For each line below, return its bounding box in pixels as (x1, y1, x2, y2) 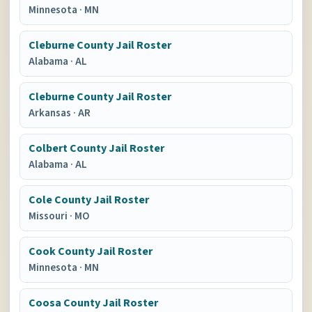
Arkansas (29, 106, 74, 120)
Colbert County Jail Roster (29, 141, 165, 156)
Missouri (29, 209, 70, 224)
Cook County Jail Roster (29, 244, 153, 259)
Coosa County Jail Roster (29, 295, 159, 311)
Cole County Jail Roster (29, 192, 150, 208)
